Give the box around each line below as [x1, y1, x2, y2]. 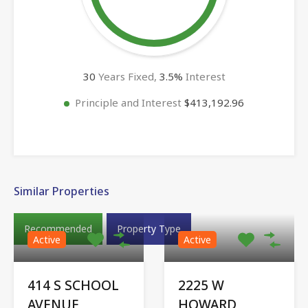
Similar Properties [14, 183, 109, 199]
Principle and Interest [75, 95, 184, 109]
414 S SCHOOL [27, 276, 119, 294]
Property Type [117, 221, 181, 235]
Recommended [24, 221, 92, 235]
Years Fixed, [95, 69, 159, 83]
